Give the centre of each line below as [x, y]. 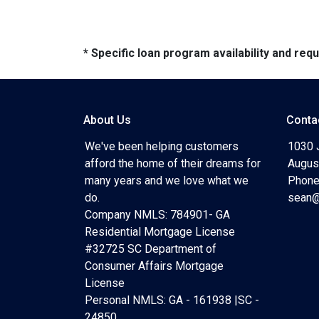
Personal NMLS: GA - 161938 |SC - [172, 300]
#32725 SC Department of [151, 249]
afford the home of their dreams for [173, 163]
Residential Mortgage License [160, 232]
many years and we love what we [167, 181]
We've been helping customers [162, 146]
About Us [107, 120]
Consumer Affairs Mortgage [154, 266]
